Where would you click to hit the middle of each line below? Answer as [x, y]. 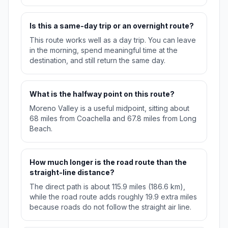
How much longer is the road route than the [108, 162]
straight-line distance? [72, 173]
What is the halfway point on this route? [102, 94]
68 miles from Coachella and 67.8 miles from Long [113, 119]
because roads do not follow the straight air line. [110, 207]
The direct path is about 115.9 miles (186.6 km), [107, 187]
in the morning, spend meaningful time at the [104, 50]
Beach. [41, 129]
